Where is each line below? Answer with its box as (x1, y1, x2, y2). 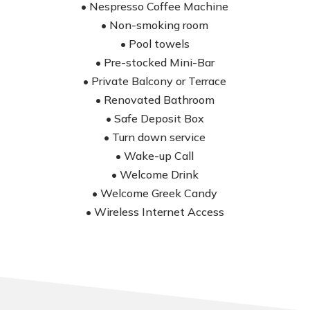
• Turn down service (104, 130, 206, 145)
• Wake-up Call (116, 149, 194, 163)
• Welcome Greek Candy (92, 186, 218, 201)
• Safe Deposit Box (105, 111, 204, 126)
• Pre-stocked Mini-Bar (95, 55, 215, 70)
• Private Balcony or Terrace (83, 74, 227, 89)
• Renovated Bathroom (95, 93, 215, 107)
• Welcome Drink (111, 167, 199, 182)
